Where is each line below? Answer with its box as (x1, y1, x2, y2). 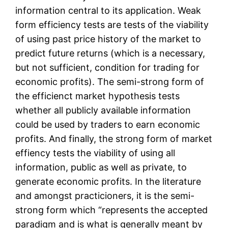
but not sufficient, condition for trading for (15, 62, 200, 73)
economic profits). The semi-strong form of (15, 76, 205, 88)
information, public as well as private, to (15, 162, 187, 173)
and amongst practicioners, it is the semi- (15, 190, 195, 202)
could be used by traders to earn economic (15, 119, 201, 130)
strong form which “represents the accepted (15, 205, 208, 216)
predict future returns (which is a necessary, (15, 48, 206, 59)
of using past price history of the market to (15, 34, 202, 45)
